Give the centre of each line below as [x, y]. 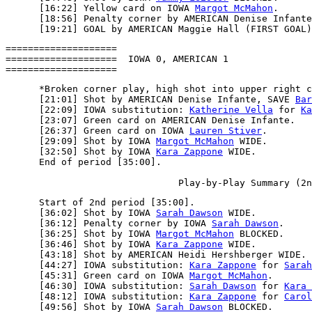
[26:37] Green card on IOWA [97, 131]
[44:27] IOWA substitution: [97, 265]
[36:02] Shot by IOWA [81, 213]
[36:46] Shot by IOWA [81, 244]
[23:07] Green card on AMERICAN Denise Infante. [150, 120]
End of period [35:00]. [84, 162]
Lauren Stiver [226, 131]
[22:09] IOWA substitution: [97, 110]
